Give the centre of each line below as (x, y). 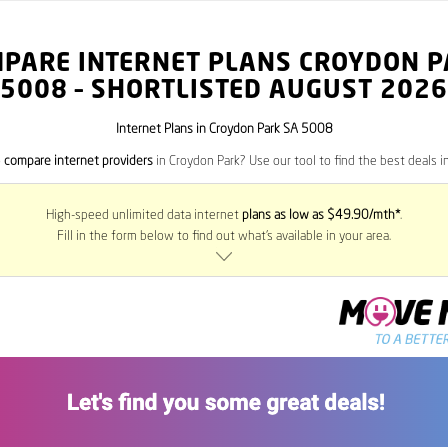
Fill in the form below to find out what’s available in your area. (224, 237)
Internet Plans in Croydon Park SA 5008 (224, 129)
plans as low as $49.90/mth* (321, 216)
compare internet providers (78, 162)
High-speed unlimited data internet (144, 216)
